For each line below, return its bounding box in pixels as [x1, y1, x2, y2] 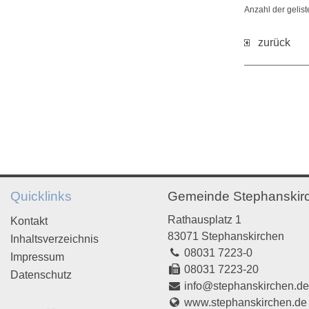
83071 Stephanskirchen [168, 230, 285, 242]
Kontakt [10, 215, 48, 227]
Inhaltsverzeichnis [10, 233, 99, 245]
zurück [250, 37, 290, 49]
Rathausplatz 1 [168, 214, 242, 226]
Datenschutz [10, 269, 72, 281]
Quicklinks [10, 189, 72, 203]
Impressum [10, 251, 64, 263]
